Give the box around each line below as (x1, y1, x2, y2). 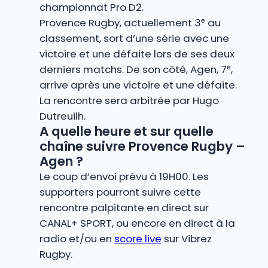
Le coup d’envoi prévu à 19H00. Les (39, 169, 209, 184)
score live (114, 232, 162, 246)
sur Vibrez (161, 232, 212, 246)
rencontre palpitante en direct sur (39, 200, 209, 215)
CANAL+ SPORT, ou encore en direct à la (39, 216, 235, 231)
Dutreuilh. (39, 109, 86, 124)
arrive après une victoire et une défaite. (39, 78, 237, 93)
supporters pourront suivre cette (39, 185, 201, 200)
